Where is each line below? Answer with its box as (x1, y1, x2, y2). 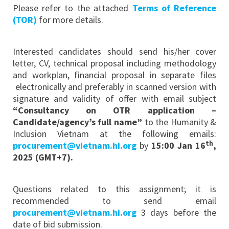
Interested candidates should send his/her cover (12, 45, 217, 58)
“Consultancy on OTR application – (12, 104, 217, 117)
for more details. (38, 14, 103, 26)
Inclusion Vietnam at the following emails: (12, 128, 217, 140)
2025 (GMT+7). (12, 151, 73, 164)
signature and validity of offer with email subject (12, 93, 217, 105)
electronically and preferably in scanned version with (12, 81, 217, 93)
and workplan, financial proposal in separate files (12, 69, 217, 81)
